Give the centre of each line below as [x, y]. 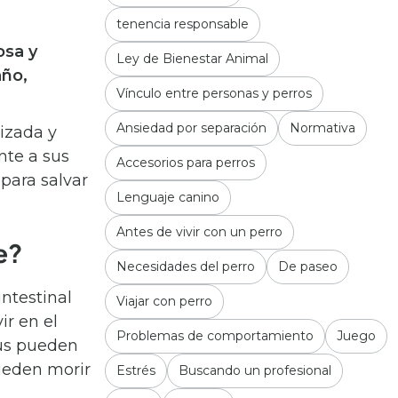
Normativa [322, 128]
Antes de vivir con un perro [199, 232]
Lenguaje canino [168, 197]
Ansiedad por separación [191, 128]
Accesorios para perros [186, 163]
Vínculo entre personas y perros [214, 93]
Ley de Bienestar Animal [192, 59]
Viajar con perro [164, 301]
